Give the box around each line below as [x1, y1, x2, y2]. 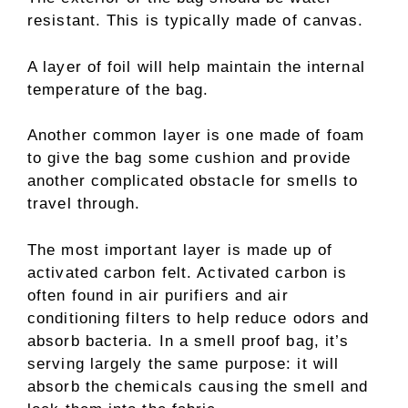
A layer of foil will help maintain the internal [27, 57, 365, 76]
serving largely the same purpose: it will [27, 354, 340, 372]
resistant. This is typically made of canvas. [27, 12, 364, 30]
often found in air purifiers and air [27, 286, 289, 304]
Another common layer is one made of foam [27, 127, 365, 145]
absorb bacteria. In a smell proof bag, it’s [27, 331, 350, 350]
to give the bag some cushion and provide [27, 149, 352, 168]
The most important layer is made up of [27, 240, 332, 259]
